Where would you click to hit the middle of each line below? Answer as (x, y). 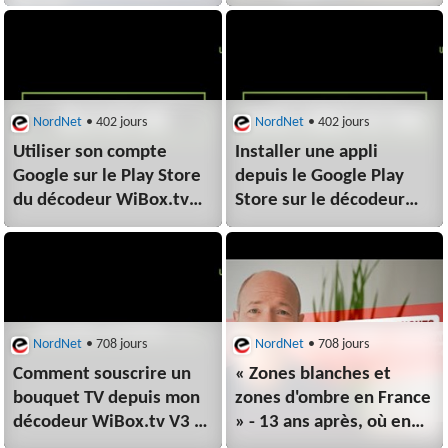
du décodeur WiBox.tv (101, 201)
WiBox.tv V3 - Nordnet (325, 225)
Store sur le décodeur (320, 201)
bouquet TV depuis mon (107, 399)
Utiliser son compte (90, 153)
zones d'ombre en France (333, 399)
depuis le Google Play (320, 177)
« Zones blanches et (313, 375)
